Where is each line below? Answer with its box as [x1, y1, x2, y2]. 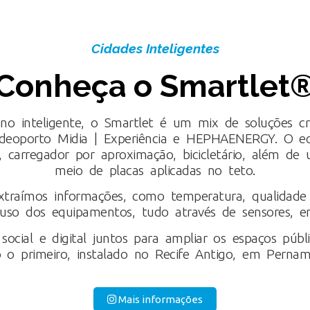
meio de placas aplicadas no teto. [55, 162, 255, 178]
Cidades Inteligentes [91, 40, 219, 56]
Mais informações [118, 293, 203, 306]
